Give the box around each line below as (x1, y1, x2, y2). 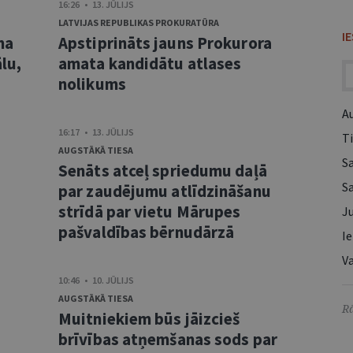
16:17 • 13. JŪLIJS (58, 126, 134, 138)
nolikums (58, 73, 126, 95)
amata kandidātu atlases (58, 53, 242, 74)
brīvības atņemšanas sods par (58, 329, 277, 350)
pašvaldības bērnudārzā (58, 221, 235, 243)
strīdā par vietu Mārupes (58, 201, 241, 222)
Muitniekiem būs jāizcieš (58, 308, 240, 329)
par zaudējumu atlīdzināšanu (58, 180, 271, 202)
